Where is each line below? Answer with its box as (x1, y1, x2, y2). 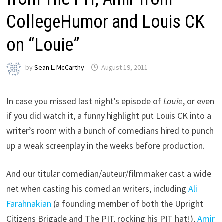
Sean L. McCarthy (34, 63, 85, 72)
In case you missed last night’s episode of (6, 95, 164, 107)
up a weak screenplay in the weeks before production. (6, 139, 205, 151)
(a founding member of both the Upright (51, 197, 204, 209)
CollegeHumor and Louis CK (6, 11, 205, 32)
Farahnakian (6, 197, 52, 209)
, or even (183, 95, 215, 107)
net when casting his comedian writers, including (6, 182, 189, 194)
